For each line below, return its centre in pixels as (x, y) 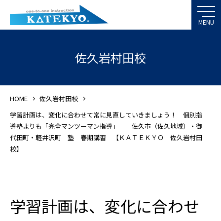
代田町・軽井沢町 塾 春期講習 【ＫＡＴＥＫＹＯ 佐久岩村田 (106, 137)
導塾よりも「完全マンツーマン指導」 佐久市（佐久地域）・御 (106, 126)
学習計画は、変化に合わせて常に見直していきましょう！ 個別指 (106, 115)
